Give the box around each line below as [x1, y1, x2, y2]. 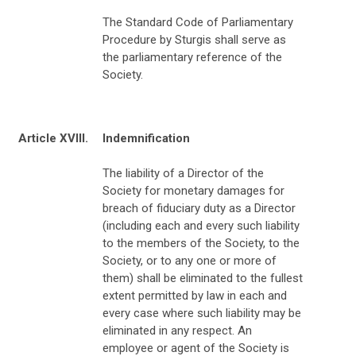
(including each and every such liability [103, 218, 300, 233]
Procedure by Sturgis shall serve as [103, 32, 286, 47]
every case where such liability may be [103, 305, 301, 320]
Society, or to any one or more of [103, 253, 277, 268]
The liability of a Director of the [103, 165, 264, 180]
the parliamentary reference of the [103, 49, 282, 64]
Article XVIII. [18, 130, 88, 145]
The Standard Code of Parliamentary [103, 14, 293, 29]
